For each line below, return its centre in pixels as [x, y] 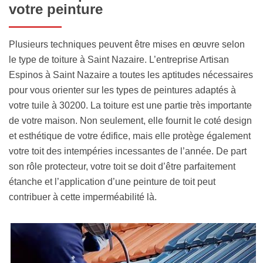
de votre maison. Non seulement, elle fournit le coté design [130, 121]
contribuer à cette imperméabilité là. [83, 197]
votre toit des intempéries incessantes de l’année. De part [128, 151]
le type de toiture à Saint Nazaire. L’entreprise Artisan [119, 60]
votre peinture [56, 9]
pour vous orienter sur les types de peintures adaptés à [122, 90]
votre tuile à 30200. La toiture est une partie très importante [130, 106]
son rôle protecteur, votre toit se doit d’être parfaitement [122, 167]
